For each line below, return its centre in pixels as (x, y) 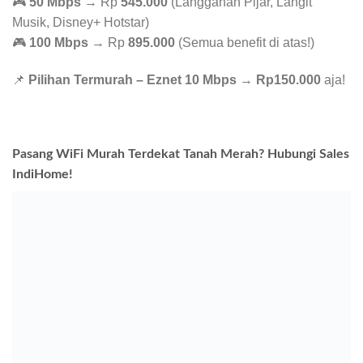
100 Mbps (59, 43)
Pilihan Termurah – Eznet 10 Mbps (132, 79)
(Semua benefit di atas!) (245, 43)
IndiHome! (43, 174)
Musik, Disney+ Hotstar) (81, 23)
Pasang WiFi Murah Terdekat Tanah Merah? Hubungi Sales (181, 154)
